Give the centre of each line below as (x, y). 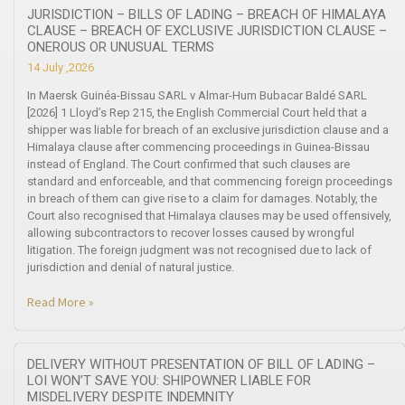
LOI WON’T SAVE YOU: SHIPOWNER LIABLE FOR (169, 380)
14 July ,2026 (61, 67)
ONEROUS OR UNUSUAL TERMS (121, 47)
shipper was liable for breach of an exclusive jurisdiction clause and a (208, 129)
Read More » (61, 301)
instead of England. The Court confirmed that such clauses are (188, 164)
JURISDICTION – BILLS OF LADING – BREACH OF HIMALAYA (207, 14)
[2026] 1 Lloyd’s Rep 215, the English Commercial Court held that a (197, 112)
